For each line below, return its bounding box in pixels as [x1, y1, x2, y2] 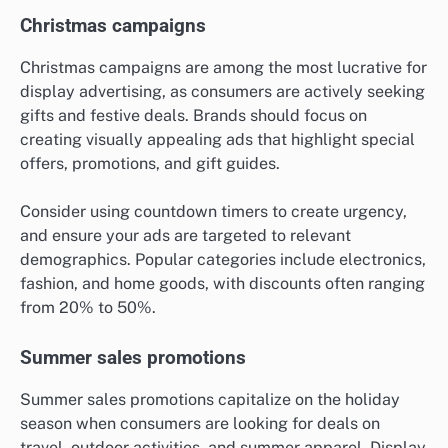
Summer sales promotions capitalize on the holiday [20, 390, 400, 410]
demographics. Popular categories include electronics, [20, 249, 426, 269]
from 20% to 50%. [20, 297, 156, 317]
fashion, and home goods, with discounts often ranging [20, 273, 425, 293]
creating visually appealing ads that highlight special [20, 129, 415, 149]
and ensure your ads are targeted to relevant [20, 225, 351, 245]
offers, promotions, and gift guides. [20, 153, 280, 173]
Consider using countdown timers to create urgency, [20, 201, 407, 221]
